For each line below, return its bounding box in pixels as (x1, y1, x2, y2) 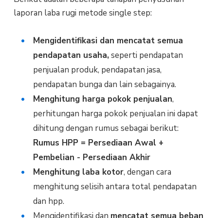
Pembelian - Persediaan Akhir (33, 151, 150, 163)
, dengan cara (123, 166, 171, 178)
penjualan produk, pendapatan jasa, (33, 64, 162, 75)
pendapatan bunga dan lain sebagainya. (33, 78, 176, 90)
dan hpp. (33, 195, 64, 207)
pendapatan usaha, (33, 49, 109, 61)
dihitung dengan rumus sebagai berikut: (33, 122, 179, 134)
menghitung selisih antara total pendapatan (33, 181, 197, 192)
